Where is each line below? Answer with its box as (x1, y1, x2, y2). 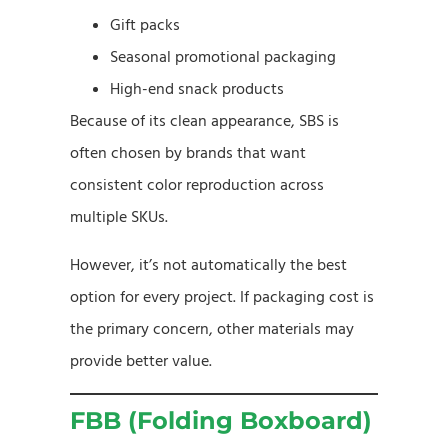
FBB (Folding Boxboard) (70, 405, 372, 435)
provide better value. (70, 349, 212, 372)
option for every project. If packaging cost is (70, 285, 374, 308)
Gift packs (110, 13, 180, 36)
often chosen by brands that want (70, 141, 306, 164)
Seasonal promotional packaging (110, 45, 336, 68)
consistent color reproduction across (70, 173, 324, 196)
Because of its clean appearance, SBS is (70, 109, 339, 132)
